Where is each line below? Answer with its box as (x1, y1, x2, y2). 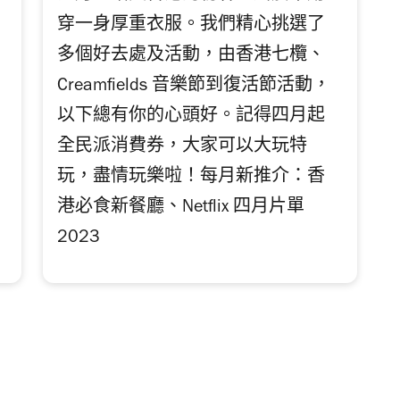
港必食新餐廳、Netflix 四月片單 (57, 199, 305, 218)
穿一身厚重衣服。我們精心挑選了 (57, 17, 326, 36)
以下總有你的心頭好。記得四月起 (57, 108, 326, 127)
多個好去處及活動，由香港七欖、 (57, 47, 326, 66)
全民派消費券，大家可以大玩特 (57, 138, 308, 157)
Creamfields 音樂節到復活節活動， (57, 78, 331, 96)
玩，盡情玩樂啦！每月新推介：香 (57, 169, 326, 187)
